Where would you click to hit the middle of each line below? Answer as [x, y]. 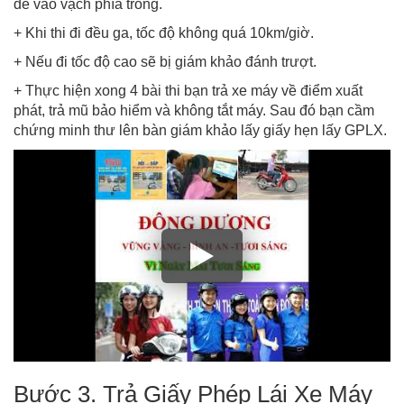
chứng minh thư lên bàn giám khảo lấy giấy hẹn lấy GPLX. [200, 130]
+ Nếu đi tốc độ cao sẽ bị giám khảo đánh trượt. [165, 61]
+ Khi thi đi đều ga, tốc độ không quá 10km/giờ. [164, 32]
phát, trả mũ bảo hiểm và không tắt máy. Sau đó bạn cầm [194, 110]
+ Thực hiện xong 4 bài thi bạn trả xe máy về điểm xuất [188, 90]
